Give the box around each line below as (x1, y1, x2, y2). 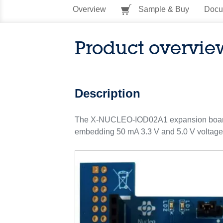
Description (75, 87, 141, 100)
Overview (72, 5, 106, 13)
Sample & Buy (136, 5, 189, 13)
